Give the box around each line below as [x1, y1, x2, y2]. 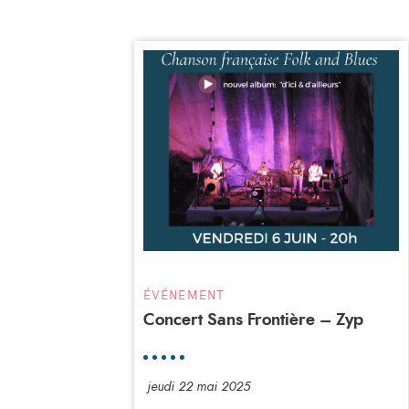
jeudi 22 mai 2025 [147, 380, 250, 393]
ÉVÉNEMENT [143, 287, 225, 302]
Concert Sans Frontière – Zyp [143, 311, 363, 329]
